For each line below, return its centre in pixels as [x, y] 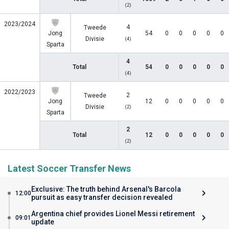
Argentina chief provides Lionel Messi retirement [113, 214]
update [43, 222]
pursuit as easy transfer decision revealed [102, 197]
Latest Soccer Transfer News [69, 168]
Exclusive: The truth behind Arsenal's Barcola [106, 189]
